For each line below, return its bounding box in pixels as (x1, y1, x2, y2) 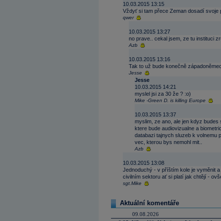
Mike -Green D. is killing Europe (135, 98, 206, 103)
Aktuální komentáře (120, 199, 179, 207)
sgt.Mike (123, 181, 142, 186)
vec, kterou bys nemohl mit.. (135, 139, 202, 145)
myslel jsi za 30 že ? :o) (135, 91, 191, 97)
